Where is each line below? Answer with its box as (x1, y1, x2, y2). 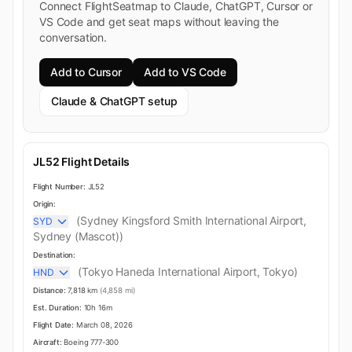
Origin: (33, 200, 56, 209)
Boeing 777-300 (61, 338, 119, 347)
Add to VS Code (143, 65, 226, 79)
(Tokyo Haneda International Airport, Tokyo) (78, 265, 298, 279)
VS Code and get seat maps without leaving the (39, 15, 279, 29)
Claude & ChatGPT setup (51, 94, 178, 108)
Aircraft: (33, 338, 62, 347)
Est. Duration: (33, 303, 82, 313)
